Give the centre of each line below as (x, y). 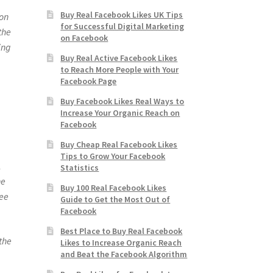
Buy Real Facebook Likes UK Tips (122, 15)
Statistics (80, 168)
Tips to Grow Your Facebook (113, 156)
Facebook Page (89, 81)
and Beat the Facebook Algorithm (124, 254)
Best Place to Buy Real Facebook (122, 231)
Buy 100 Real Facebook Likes (114, 188)
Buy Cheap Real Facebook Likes (119, 145)
